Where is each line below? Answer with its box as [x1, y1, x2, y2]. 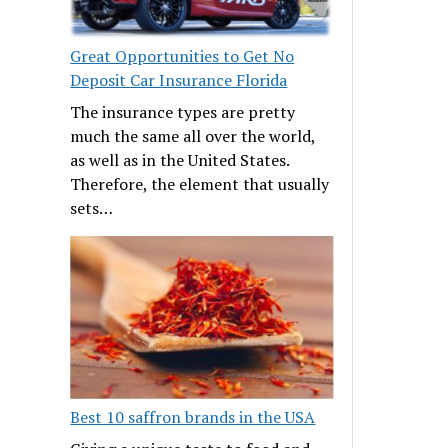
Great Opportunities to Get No [70, 45, 295, 68]
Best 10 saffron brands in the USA [70, 406, 316, 429]
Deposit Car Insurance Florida [70, 69, 288, 92]
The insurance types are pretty [70, 101, 296, 124]
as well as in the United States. [70, 149, 290, 172]
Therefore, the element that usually [70, 173, 330, 196]
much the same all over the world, [70, 125, 316, 148]
